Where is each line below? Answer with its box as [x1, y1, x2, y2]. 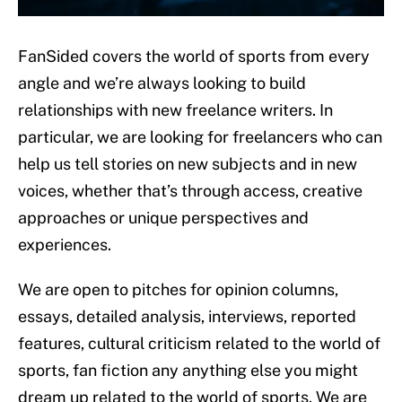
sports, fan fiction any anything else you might [18, 361, 358, 380]
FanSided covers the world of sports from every [18, 47, 370, 66]
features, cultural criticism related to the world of [18, 334, 380, 354]
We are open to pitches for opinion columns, [18, 280, 338, 300]
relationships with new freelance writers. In [18, 100, 333, 120]
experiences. [18, 235, 111, 255]
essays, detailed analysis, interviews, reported [18, 307, 356, 327]
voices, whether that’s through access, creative [18, 181, 363, 201]
